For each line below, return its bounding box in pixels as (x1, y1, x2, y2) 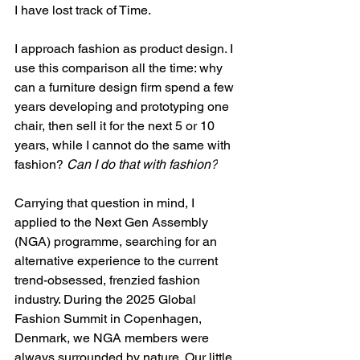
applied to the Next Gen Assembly (14, 215, 211, 231)
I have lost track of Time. (14, 2, 153, 18)
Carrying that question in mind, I (14, 195, 198, 211)
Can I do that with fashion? (67, 157, 218, 173)
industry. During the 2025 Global (14, 292, 199, 308)
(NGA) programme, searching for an (14, 234, 220, 250)
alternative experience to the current (14, 253, 221, 269)
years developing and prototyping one (14, 99, 232, 115)
